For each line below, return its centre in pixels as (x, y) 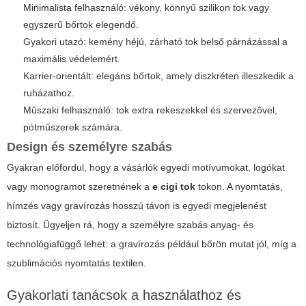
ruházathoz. (49, 93)
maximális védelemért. (72, 59)
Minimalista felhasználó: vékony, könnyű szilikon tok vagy (146, 8)
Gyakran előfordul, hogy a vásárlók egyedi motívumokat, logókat (146, 168)
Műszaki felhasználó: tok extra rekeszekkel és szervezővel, (150, 110)
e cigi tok (174, 187)
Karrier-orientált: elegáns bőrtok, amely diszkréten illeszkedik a (158, 76)
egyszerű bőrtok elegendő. (81, 25)
